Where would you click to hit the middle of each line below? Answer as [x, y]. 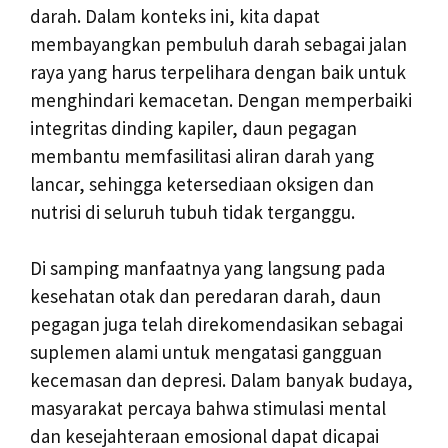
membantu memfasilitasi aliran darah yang [202, 155]
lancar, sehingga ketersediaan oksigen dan [202, 183]
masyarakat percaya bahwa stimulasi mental [208, 408]
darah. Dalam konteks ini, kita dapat [175, 15]
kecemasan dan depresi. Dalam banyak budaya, [221, 380]
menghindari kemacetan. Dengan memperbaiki [221, 99]
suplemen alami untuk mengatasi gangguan [206, 352]
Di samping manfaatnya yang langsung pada [207, 268]
